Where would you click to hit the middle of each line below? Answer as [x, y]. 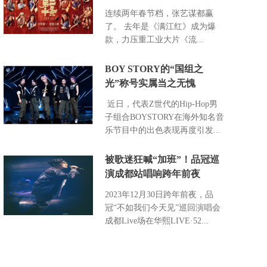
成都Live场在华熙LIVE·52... [157, 221]
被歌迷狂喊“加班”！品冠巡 [162, 159]
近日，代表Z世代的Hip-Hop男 [161, 104]
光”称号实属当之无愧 [150, 83]
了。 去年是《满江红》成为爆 [160, 27]
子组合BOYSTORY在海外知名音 [164, 117]
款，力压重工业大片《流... [154, 40]
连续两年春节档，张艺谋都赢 [159, 13]
